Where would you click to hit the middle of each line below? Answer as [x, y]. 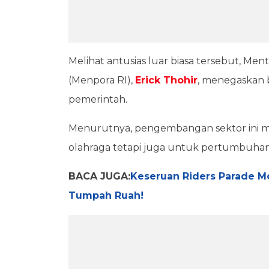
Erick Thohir [166, 80]
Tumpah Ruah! [106, 195]
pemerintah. [99, 99]
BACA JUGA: [99, 176]
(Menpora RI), [102, 80]
